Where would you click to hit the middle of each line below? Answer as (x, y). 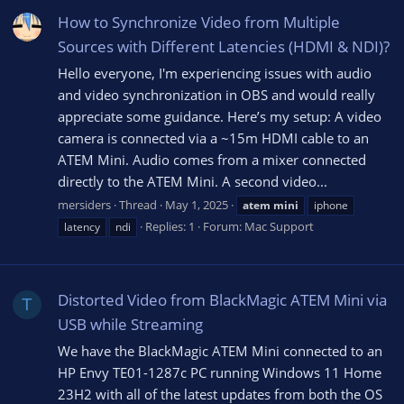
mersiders (84, 204)
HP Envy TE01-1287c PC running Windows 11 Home (220, 372)
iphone (331, 205)
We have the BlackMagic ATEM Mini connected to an (220, 350)
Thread (138, 204)
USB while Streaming (130, 324)
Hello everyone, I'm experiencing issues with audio (215, 73)
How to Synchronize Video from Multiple (199, 23)
